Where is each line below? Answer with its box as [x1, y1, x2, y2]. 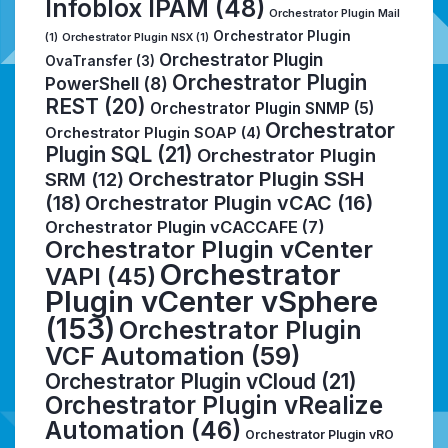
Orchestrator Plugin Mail [269, 6, 400, 20]
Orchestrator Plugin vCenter [45, 234, 373, 264]
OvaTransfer [45, 52, 133, 69]
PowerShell [45, 72, 139, 94]
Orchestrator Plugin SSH [128, 165, 364, 191]
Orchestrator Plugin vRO [245, 426, 394, 442]
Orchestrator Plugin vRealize [45, 390, 383, 420]
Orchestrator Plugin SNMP [150, 98, 350, 118]
